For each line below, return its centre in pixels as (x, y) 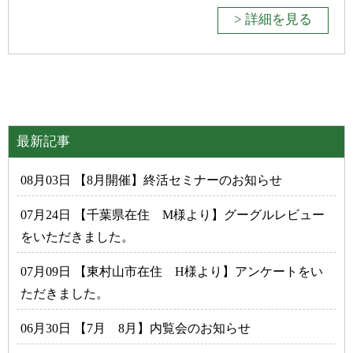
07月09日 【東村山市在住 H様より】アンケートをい (172, 271)
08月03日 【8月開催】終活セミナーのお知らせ (151, 180)
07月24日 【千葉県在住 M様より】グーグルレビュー (173, 215)
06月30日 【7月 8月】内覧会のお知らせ (136, 328)
